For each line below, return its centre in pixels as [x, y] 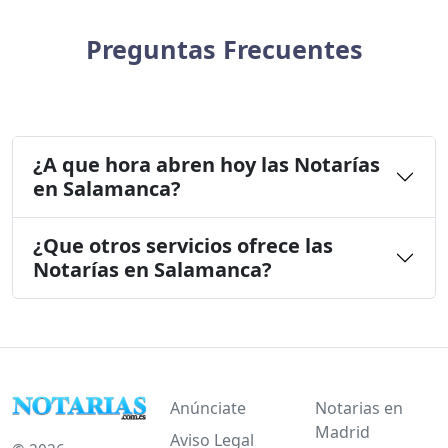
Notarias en [358, 407]
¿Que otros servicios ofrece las [183, 245]
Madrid [342, 431]
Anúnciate [207, 407]
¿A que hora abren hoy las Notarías [206, 164]
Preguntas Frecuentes [224, 48]
